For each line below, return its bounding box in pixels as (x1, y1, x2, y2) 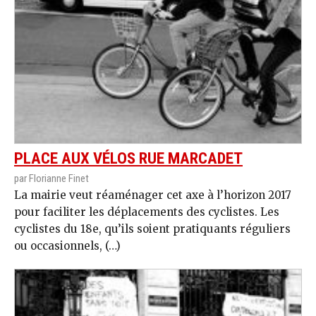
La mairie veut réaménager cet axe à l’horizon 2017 (14, 188, 291, 202)
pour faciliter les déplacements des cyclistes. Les (14, 205, 279, 219)
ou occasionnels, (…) (14, 239, 121, 253)
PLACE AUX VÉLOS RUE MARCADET (14, 149, 243, 169)
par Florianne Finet (14, 172, 89, 186)
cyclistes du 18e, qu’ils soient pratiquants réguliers (14, 222, 291, 236)
